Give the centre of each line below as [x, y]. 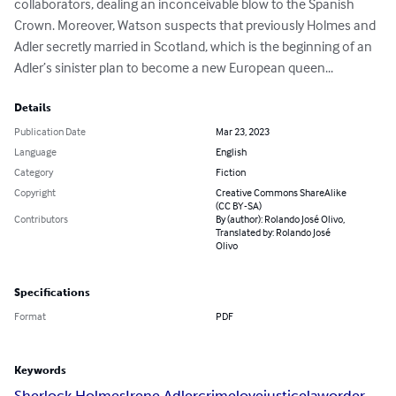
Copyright [35, 193]
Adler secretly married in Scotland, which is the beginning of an [194, 46]
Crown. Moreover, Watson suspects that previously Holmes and [196, 25]
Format [30, 316]
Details [33, 108]
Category [34, 172]
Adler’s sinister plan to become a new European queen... [174, 68]
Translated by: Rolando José [273, 232]
